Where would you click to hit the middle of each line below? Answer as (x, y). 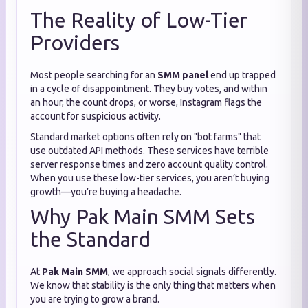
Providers (75, 43)
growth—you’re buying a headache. (106, 192)
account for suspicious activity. (96, 116)
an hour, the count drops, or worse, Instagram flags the (146, 102)
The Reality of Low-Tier (139, 20)
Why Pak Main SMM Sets (143, 217)
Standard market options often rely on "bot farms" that (145, 137)
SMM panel (183, 75)
